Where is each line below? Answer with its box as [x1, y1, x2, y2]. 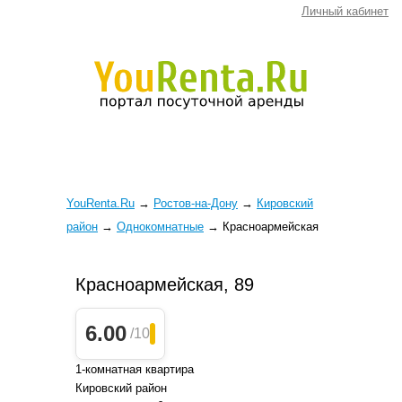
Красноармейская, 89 [75, 275, 254, 294]
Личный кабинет [301, 4, 389, 18]
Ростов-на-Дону [153, 197, 238, 210]
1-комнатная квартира [75, 363, 194, 376]
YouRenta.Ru [66, 197, 135, 210]
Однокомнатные [117, 220, 204, 233]
